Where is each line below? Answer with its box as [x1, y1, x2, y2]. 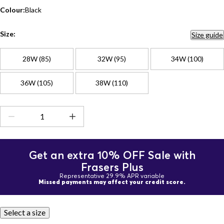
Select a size [4, 207, 45, 217]
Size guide [191, 30, 223, 39]
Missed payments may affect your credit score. [38, 178, 185, 185]
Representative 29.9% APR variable [59, 172, 164, 179]
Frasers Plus [80, 160, 143, 173]
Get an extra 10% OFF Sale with [28, 148, 195, 161]
